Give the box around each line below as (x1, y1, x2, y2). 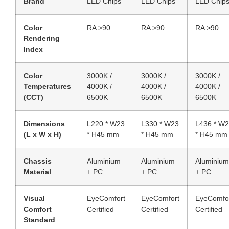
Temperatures (24, 82, 71, 91)
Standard (24, 216, 55, 224)
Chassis (24, 157, 52, 166)
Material (24, 168, 51, 176)
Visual (24, 194, 45, 203)
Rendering (24, 34, 60, 43)
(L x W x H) (24, 130, 61, 139)
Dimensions (24, 120, 65, 128)
